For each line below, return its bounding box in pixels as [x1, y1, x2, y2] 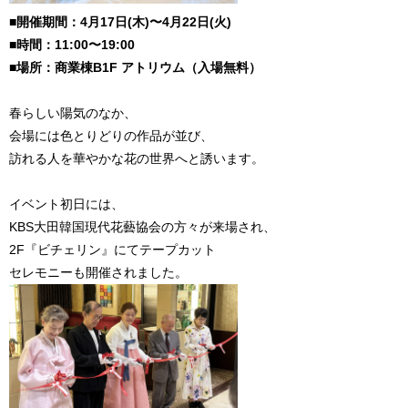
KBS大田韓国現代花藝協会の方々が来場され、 [9, 219, 276, 234]
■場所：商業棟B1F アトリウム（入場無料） [9, 59, 261, 75]
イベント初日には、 [9, 196, 124, 211]
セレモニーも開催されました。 [9, 264, 188, 280]
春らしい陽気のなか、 [9, 105, 137, 120]
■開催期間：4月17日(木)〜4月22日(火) [9, 14, 231, 29]
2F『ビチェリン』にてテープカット [9, 241, 216, 257]
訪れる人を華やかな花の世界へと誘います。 [9, 150, 264, 166]
